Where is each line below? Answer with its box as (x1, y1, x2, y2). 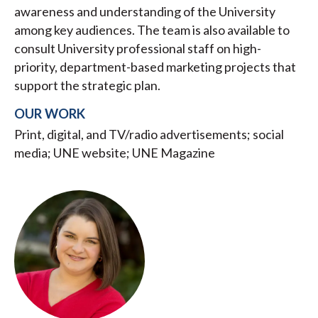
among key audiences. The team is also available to (14, 22, 290, 38)
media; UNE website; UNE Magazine (14, 145, 215, 161)
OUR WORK (14, 106, 85, 122)
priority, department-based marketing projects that (14, 59, 296, 75)
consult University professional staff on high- (14, 40, 261, 57)
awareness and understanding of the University (14, 4, 275, 20)
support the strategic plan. (14, 77, 160, 94)
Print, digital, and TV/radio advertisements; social (14, 126, 284, 143)
